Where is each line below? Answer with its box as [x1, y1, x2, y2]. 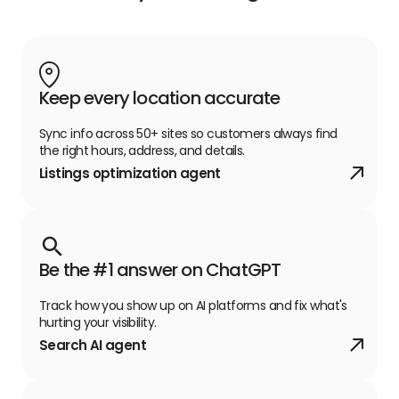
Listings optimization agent [39, 163, 221, 183]
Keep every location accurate [39, 85, 281, 110]
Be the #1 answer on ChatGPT [39, 256, 281, 282]
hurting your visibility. [39, 313, 157, 331]
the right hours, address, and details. [39, 141, 245, 159]
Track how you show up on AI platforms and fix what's [39, 296, 347, 314]
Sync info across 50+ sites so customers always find [39, 124, 338, 142]
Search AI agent [39, 335, 146, 354]
